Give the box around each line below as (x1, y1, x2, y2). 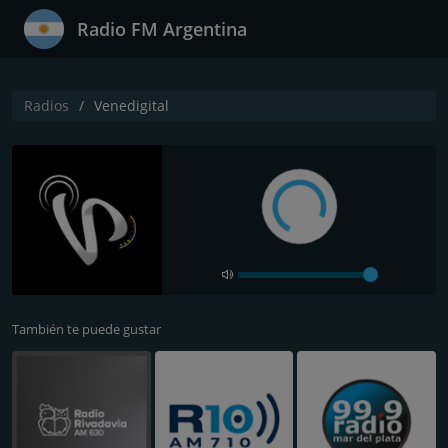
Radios (24, 96, 69, 115)
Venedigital (94, 96, 169, 115)
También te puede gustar (12, 320, 161, 338)
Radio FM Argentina (77, 17, 247, 41)
